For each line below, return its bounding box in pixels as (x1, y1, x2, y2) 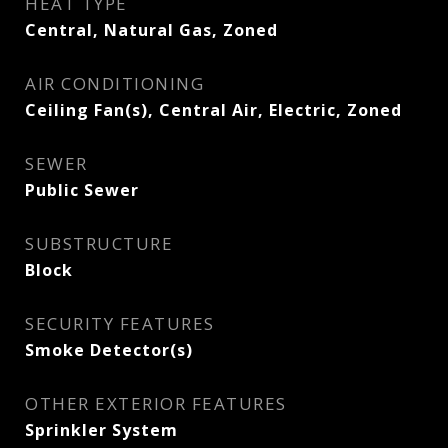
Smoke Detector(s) (25, 339, 193, 361)
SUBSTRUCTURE (25, 232, 173, 255)
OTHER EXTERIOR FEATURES (25, 392, 287, 415)
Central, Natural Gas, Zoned (25, 19, 278, 41)
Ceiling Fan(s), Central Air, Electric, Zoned (25, 99, 402, 121)
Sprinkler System (25, 419, 178, 441)
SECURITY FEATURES (25, 312, 215, 335)
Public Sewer (25, 179, 139, 201)
